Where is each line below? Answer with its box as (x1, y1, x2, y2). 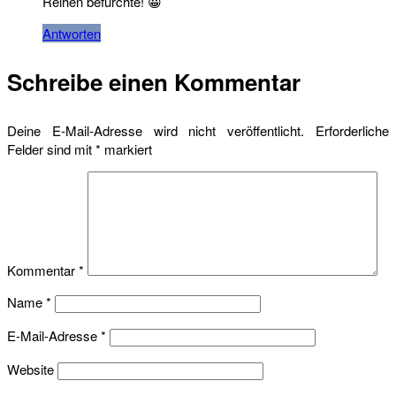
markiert (101, 140, 152, 159)
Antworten (42, 24, 101, 43)
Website (7, 360, 54, 379)
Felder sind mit (7, 140, 95, 159)
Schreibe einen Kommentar (7, 65, 301, 99)
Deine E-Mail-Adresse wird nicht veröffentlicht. (7, 121, 305, 141)
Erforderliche (316, 121, 390, 141)
